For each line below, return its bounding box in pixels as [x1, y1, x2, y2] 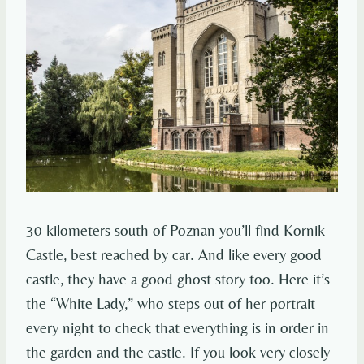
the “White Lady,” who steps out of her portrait [26, 294, 315, 313]
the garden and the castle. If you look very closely [26, 343, 330, 362]
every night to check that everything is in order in [26, 318, 329, 337]
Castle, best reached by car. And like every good [26, 245, 322, 264]
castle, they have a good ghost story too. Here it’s [26, 270, 330, 288]
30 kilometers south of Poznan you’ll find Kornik [26, 221, 325, 240]
